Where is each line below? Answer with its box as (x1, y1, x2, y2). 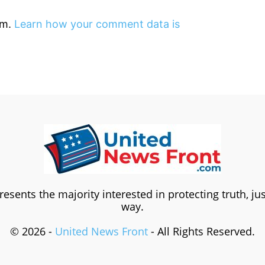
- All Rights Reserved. (147, 224, 255, 239)
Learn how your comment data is (14, 18, 180, 31)
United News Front (54, 224, 148, 239)
